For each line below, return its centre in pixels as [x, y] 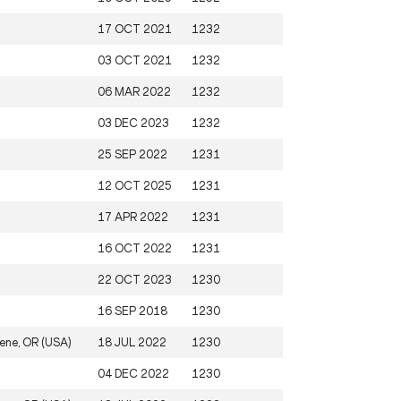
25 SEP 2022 [132, 154]
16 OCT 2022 [135, 248]
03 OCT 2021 [135, 60]
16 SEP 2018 [132, 311]
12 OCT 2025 [135, 185]
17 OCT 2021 [135, 29]
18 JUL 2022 [132, 342]
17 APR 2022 [133, 217]
